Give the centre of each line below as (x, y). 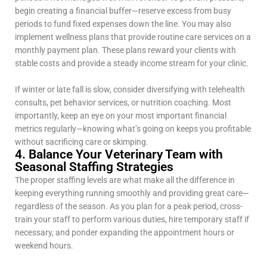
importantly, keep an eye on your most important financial (121, 116)
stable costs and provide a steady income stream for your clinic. (132, 63)
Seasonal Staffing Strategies (94, 167)
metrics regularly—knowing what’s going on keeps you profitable (133, 129)
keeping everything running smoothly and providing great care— (132, 193)
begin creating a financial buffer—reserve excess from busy (123, 11)
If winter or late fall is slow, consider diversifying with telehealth (130, 90)
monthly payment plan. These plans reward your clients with (125, 50)
